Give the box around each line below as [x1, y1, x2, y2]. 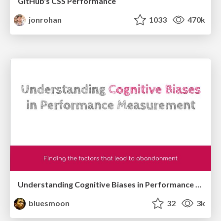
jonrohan [27, 15, 62, 25]
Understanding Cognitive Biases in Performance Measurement [195, 180, 201, 189]
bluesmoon [27, 198, 70, 208]
